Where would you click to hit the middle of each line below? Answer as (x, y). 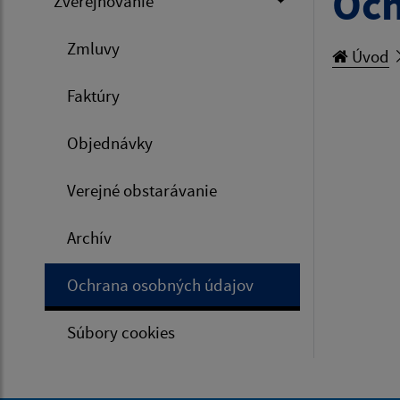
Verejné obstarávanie (142, 190)
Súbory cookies (121, 332)
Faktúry (93, 95)
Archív (89, 237)
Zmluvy (93, 48)
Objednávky (110, 142)
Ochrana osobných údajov (160, 284)
